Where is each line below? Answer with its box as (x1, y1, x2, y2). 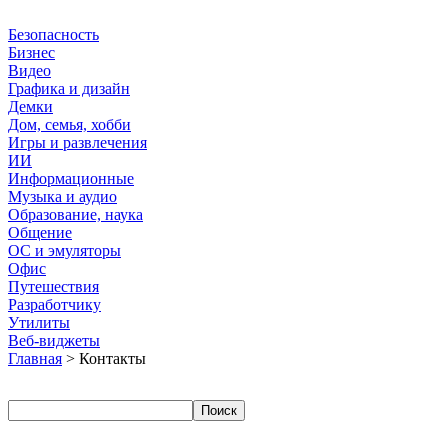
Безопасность (8, 26, 99, 43)
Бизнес (8, 44, 55, 61)
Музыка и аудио (8, 188, 117, 205)
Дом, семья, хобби (8, 116, 131, 133)
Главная (8, 350, 62, 367)
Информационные (8, 170, 134, 187)
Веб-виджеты (8, 332, 100, 349)
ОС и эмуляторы (8, 242, 121, 259)
